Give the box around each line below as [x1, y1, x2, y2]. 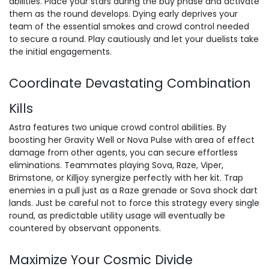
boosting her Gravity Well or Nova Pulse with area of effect [9, 134, 255, 146]
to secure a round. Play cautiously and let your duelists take [9, 33, 259, 45]
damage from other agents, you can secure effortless [9, 147, 238, 159]
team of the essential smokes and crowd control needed [9, 20, 249, 32]
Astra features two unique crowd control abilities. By [9, 121, 226, 133]
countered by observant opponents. [9, 222, 161, 234]
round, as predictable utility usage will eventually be [9, 210, 225, 222]
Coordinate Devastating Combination [9, 74, 251, 92]
